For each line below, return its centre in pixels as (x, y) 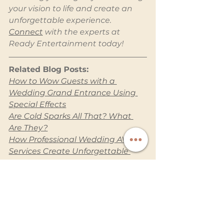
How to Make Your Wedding (65, 175)
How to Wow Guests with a (63, 81)
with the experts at (82, 32)
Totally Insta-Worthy (49, 186)
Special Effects (37, 105)
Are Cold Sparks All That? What (71, 116)
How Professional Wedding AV (69, 140)
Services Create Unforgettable (70, 151)
